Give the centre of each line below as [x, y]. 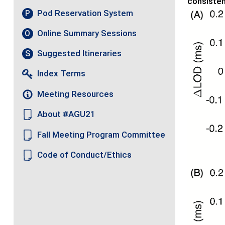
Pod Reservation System [85, 13]
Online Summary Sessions [87, 33]
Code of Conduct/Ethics [85, 155]
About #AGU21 [67, 114]
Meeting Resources [76, 94]
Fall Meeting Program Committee [101, 134]
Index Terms [62, 74]
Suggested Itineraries [80, 53]
